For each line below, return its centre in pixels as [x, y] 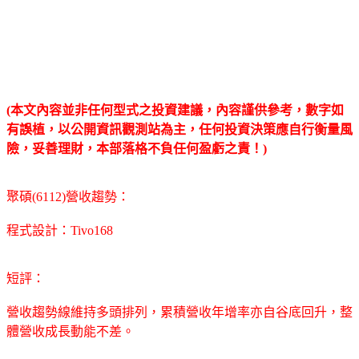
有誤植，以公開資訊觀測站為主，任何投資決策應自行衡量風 [179, 129]
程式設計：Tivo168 [60, 230]
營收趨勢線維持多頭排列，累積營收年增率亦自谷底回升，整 [179, 312]
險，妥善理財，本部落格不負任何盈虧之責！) [137, 148]
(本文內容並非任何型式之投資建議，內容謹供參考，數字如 [175, 110]
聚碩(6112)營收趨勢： [68, 196]
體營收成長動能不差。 [71, 331]
